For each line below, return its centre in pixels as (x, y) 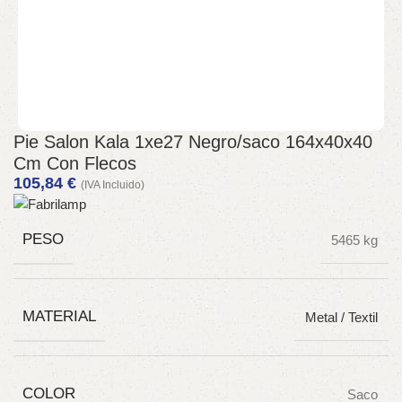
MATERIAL (59, 316)
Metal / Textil (341, 317)
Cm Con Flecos (75, 163)
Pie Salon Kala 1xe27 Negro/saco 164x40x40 (193, 142)
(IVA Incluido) (113, 185)
